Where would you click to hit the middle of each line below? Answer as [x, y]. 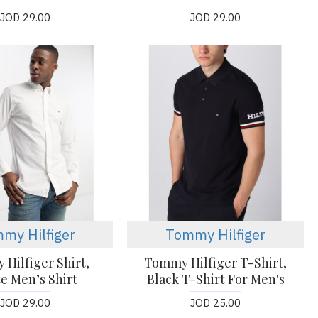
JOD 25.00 [216, 303]
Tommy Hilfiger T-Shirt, [216, 263]
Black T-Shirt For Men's [215, 279]
